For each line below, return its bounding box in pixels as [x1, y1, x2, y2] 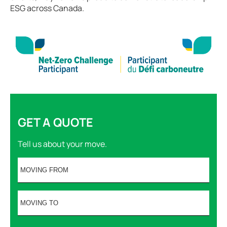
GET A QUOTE [18, 113, 93, 130]
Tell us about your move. [18, 138, 107, 149]
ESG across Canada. [10, 2, 84, 14]
